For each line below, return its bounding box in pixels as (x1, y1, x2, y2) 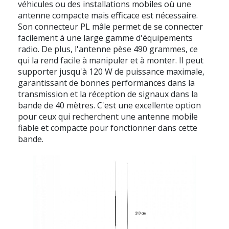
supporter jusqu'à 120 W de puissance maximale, (18, 65, 204, 77)
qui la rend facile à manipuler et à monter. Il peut (18, 54, 203, 66)
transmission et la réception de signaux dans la (18, 88, 198, 100)
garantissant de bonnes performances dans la (18, 77, 195, 88)
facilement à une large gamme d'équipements (18, 32, 193, 43)
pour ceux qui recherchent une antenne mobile (18, 110, 198, 122)
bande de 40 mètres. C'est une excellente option (18, 99, 201, 111)
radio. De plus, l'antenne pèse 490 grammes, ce (18, 43, 198, 55)
